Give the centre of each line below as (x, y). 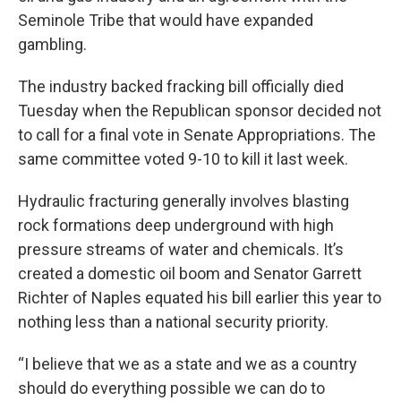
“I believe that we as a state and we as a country (188, 364)
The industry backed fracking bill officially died (181, 86)
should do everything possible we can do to (171, 388)
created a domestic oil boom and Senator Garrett (190, 273)
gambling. (52, 44)
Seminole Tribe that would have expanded (166, 20)
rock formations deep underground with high (176, 225)
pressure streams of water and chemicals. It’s (181, 249)
